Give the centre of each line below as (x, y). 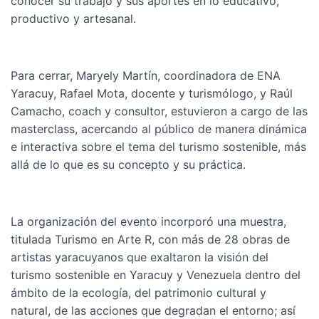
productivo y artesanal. (73, 19)
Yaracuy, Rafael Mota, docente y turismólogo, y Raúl (152, 93)
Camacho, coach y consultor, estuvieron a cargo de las (159, 111)
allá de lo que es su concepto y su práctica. (128, 164)
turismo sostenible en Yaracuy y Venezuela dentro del (156, 275)
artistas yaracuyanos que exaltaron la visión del (140, 257)
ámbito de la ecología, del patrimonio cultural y (138, 293)
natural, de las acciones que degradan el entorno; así (153, 310)
